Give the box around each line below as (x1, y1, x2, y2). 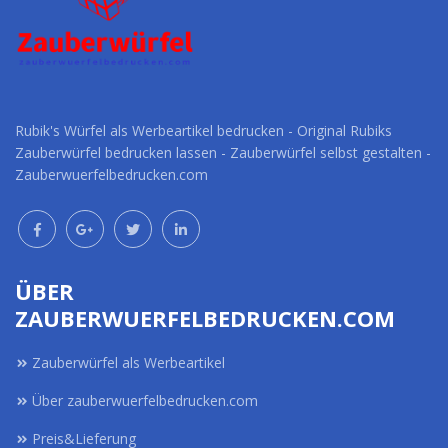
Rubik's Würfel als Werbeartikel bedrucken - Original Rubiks (15, 121, 392, 141)
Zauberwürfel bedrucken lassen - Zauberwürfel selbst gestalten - (15, 143, 431, 163)
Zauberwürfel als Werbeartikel (32, 353, 225, 373)
